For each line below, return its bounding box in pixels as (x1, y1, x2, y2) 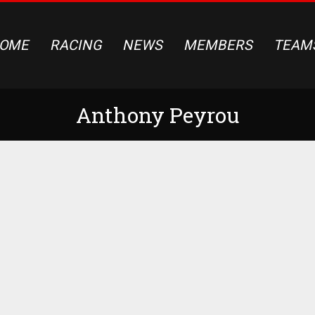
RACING (49, 37, 105, 54)
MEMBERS (183, 37, 256, 54)
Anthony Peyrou (76, 101, 239, 129)
